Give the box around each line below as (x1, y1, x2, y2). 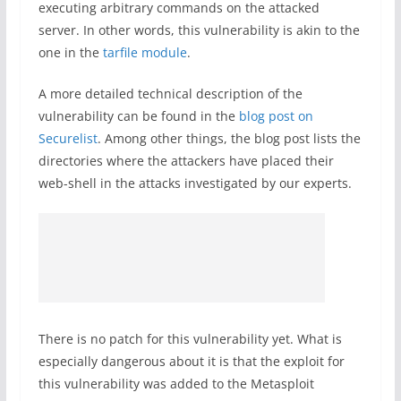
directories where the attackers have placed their (38, 152, 334, 169)
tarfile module (102, 44, 187, 61)
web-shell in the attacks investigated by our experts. (38, 175, 352, 192)
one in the (38, 44, 103, 61)
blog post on (238, 107, 313, 124)
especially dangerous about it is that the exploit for (38, 353, 345, 370)
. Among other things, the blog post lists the (97, 130, 361, 147)
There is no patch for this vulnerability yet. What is (38, 330, 342, 347)
